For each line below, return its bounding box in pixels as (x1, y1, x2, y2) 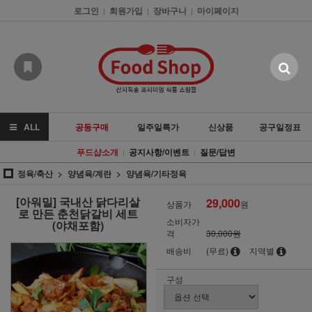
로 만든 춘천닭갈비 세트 (18, 205, 138, 221)
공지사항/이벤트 (129, 146, 189, 158)
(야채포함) (52, 217, 104, 233)
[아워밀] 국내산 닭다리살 (16, 194, 140, 210)
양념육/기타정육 (126, 167, 187, 180)
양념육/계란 (68, 167, 111, 180)
